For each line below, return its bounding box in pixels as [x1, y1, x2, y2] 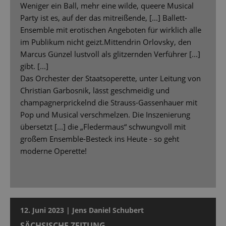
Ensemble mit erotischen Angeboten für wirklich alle [20, 25, 201, 35]
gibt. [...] [20, 61, 48, 72]
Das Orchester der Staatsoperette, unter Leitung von [20, 73, 201, 84]
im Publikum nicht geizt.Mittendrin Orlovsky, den [20, 37, 191, 47]
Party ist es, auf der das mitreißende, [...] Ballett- [20, 13, 187, 23]
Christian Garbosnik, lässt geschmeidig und [20, 85, 169, 96]
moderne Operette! [20, 146, 87, 156]
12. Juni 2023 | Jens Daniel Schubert [20, 205, 144, 215]
